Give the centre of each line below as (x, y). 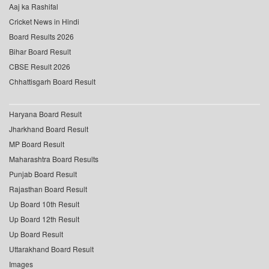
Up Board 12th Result (44, 219)
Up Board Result (36, 234)
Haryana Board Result (45, 114)
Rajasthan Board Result (48, 189)
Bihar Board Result (40, 52)
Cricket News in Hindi (44, 22)
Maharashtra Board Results (54, 159)
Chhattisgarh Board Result (52, 82)
